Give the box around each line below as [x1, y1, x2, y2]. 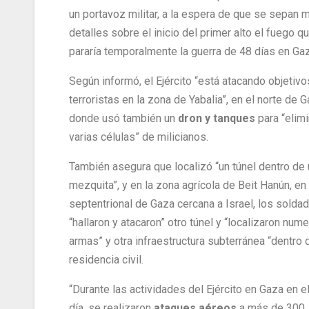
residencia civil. [69, 253, 143, 267]
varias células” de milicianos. [69, 130, 208, 144]
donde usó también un [69, 112, 178, 126]
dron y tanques [178, 112, 258, 126]
